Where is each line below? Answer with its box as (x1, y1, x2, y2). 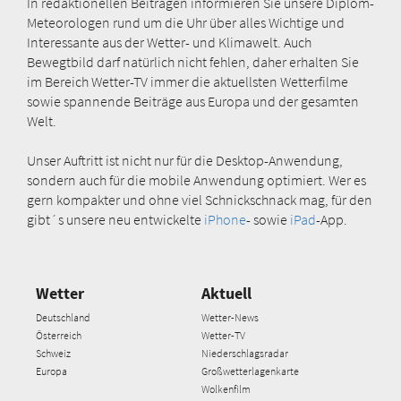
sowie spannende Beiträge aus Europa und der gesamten (27, 91, 359, 110)
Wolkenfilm (200, 381, 251, 396)
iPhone (201, 209, 246, 228)
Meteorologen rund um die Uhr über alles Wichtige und (27, 13, 345, 31)
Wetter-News (200, 310, 259, 324)
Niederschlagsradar (200, 346, 288, 360)
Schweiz (36, 346, 71, 360)
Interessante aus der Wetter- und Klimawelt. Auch (27, 32, 311, 51)
